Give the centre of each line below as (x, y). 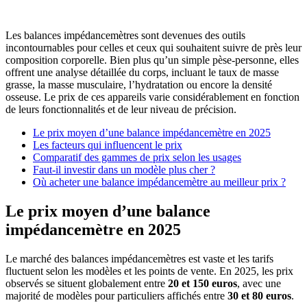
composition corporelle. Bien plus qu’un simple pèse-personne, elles (152, 60)
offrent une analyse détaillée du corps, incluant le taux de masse (142, 72)
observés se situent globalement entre (87, 283)
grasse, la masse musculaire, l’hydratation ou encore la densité (139, 84)
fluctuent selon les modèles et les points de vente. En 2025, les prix (149, 271)
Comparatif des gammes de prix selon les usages (137, 157)
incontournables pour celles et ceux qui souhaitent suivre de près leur (153, 47)
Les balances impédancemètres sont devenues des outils (125, 35)
